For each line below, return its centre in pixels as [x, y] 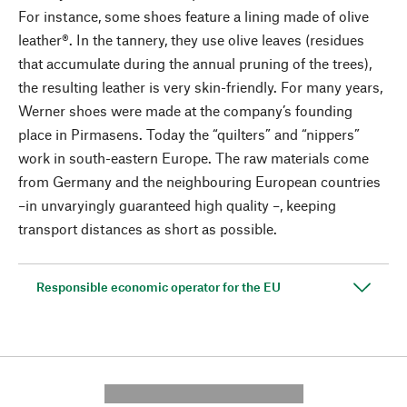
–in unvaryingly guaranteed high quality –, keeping [177, 205]
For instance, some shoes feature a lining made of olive [194, 16]
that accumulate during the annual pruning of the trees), [195, 63]
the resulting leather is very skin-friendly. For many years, [200, 87]
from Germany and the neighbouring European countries [199, 181]
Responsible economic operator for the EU [159, 287]
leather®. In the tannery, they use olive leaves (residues [191, 40]
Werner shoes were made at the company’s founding [185, 110]
